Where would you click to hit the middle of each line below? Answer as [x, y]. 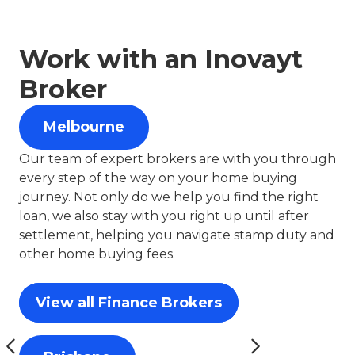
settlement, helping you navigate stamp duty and [177, 235]
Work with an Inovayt [161, 59]
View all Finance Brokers [129, 303]
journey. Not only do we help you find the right [169, 197]
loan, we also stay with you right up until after [164, 216]
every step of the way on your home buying [158, 178]
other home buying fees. [97, 254]
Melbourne [84, 127]
